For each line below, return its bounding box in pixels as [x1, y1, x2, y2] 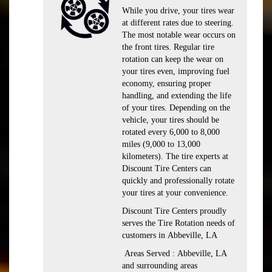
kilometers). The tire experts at [122, 152, 228, 161]
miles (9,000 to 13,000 [122, 140, 200, 149]
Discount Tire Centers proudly [122, 206, 226, 216]
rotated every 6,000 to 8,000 [122, 127, 220, 137]
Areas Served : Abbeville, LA [122, 249, 226, 258]
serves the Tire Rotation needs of [122, 219, 235, 228]
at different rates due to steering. [122, 18, 234, 27]
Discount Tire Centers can [122, 164, 211, 173]
